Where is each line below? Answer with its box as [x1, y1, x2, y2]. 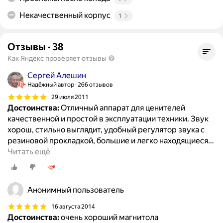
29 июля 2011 [51, 93, 89, 101]
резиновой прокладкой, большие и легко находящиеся [7, 136, 208, 146]
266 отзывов [78, 81, 113, 89]
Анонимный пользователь [27, 185, 124, 195]
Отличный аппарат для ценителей [59, 103, 185, 113]
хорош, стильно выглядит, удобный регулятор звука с [7, 125, 205, 135]
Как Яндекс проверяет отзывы [7, 54, 107, 63]
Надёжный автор [27, 81, 74, 89]
